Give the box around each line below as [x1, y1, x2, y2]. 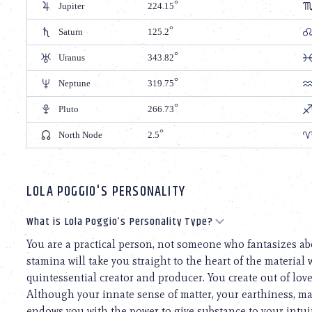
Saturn [58, 26, 83, 37]
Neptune [58, 77, 91, 88]
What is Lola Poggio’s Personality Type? [26, 212, 213, 231]
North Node [58, 129, 102, 140]
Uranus [58, 52, 85, 63]
